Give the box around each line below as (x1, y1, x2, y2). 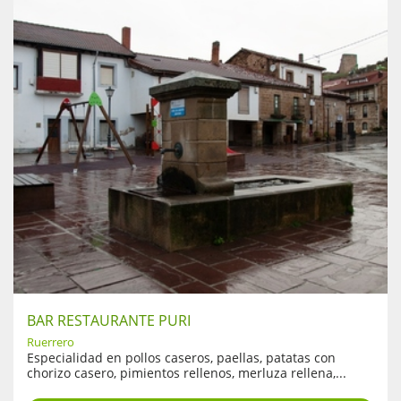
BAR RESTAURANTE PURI (27, 310, 191, 330)
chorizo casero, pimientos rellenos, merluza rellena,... (27, 363, 346, 381)
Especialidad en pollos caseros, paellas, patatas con (27, 348, 336, 366)
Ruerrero (27, 333, 74, 350)
